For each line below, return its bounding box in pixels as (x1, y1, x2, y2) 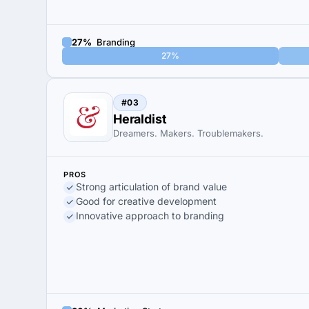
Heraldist (113, 112, 167, 126)
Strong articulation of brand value (76, 181, 227, 192)
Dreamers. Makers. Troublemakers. (113, 128, 263, 139)
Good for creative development (76, 195, 217, 207)
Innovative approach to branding (76, 210, 224, 221)
